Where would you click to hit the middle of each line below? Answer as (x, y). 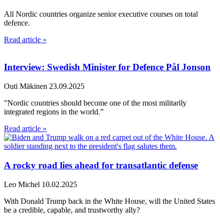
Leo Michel (23, 184)
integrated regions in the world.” (54, 112)
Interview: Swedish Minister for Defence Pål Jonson (107, 67)
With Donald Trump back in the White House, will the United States (110, 201)
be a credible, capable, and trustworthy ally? (72, 210)
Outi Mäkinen (27, 86)
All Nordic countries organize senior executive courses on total (101, 14)
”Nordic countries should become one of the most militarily (95, 103)
